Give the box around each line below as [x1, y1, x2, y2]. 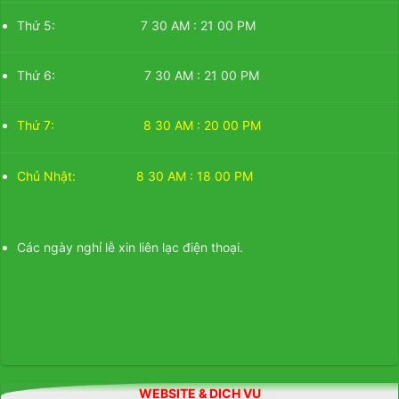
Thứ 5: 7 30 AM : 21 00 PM [17, 18, 256, 34]
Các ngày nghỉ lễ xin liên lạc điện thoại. [17, 239, 244, 255]
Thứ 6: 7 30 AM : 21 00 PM [17, 68, 260, 84]
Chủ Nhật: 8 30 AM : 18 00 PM [17, 167, 254, 183]
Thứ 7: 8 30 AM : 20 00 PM [17, 118, 262, 134]
